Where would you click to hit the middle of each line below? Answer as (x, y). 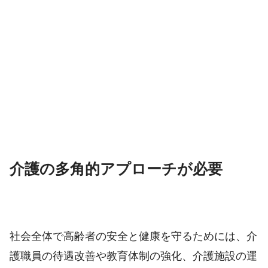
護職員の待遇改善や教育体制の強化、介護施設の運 (133, 256)
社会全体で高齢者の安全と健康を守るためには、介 (133, 236)
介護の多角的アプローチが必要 (116, 169)
